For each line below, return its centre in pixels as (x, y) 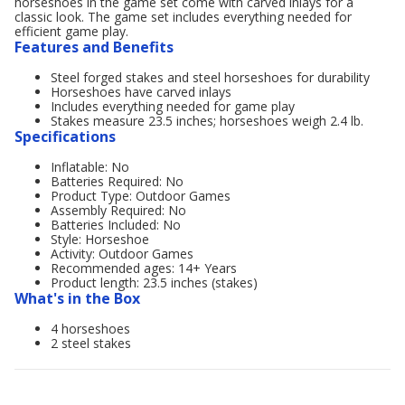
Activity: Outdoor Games (122, 254)
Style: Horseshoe (100, 239)
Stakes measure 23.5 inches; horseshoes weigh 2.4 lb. (207, 121)
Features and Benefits (94, 47)
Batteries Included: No (116, 225)
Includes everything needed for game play (173, 106)
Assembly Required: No (118, 210)
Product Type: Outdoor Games (141, 196)
